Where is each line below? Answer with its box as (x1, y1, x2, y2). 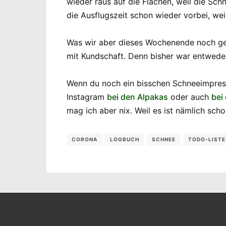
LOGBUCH (110, 136, 139, 142)
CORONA (72, 136, 97, 142)
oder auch (168, 91, 211, 102)
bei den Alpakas (107, 91, 168, 102)
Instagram (67, 91, 107, 102)
